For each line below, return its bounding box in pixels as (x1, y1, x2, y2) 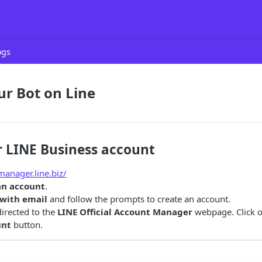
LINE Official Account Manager (57, 206, 192, 218)
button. (11, 219, 43, 230)
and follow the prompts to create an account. (47, 193, 230, 205)
